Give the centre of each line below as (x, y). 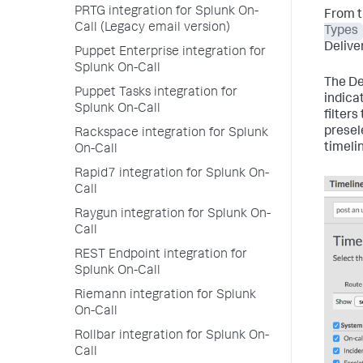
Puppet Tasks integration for (156, 93)
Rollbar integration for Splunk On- (172, 336)
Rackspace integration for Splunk (171, 134)
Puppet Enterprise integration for (170, 53)
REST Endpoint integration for (161, 255)
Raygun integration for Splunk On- (173, 215)
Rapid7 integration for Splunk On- (172, 174)
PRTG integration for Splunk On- (167, 12)
